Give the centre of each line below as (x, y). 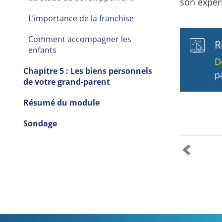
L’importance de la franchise (81, 19)
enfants (42, 50)
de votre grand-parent (66, 82)
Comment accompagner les (80, 39)
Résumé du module (61, 103)
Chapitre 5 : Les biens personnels (87, 71)
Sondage (40, 124)
